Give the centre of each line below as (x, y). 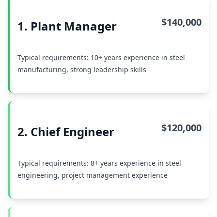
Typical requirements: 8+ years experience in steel (99, 163)
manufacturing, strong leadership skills (82, 70)
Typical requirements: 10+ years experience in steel (101, 57)
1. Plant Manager (67, 26)
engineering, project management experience (93, 175)
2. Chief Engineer (66, 132)
